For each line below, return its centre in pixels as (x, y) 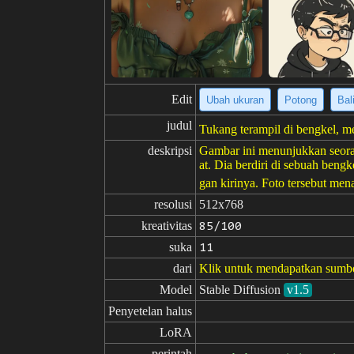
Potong (301, 100)
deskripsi (170, 151)
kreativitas (167, 226)
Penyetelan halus (150, 311)
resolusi (173, 204)
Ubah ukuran (235, 100)
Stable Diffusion (240, 290)
